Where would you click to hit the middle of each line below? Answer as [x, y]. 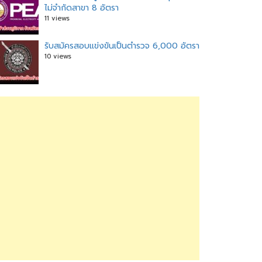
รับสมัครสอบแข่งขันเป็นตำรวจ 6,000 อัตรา [122, 46]
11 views [57, 18]
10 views [58, 56]
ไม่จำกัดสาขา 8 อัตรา [82, 8]
